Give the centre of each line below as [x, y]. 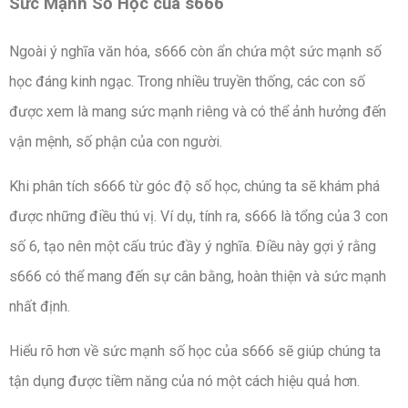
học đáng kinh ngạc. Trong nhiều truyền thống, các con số [187, 82]
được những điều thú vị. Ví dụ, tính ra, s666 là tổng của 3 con [199, 217]
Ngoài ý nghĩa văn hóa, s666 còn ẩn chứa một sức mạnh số [195, 52]
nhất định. [40, 307]
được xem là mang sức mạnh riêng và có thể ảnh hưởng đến [198, 112]
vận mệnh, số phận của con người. [116, 142]
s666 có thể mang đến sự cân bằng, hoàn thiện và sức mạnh [198, 277]
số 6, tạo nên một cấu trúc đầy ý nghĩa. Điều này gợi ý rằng [193, 247]
